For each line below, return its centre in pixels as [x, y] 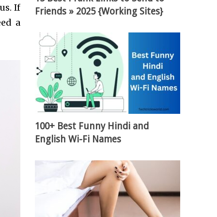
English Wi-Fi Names [78, 139]
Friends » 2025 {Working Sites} [99, 12]
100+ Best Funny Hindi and [92, 126]
